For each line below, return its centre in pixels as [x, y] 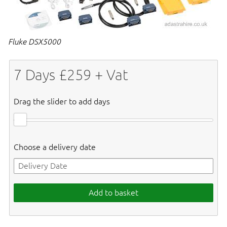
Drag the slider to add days [62, 102]
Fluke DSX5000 [34, 42]
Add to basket [113, 193]
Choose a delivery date [55, 147]
